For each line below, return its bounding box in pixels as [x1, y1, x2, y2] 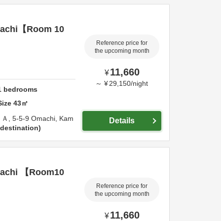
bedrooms [1, 85, 38, 93]
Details [109, 116, 135, 125]
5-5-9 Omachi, [12, 114, 59, 122]
